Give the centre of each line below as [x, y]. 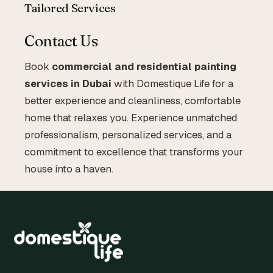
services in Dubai [68, 83]
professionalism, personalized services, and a [128, 134]
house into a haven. [69, 168]
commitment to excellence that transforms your [134, 151]
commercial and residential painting [144, 66]
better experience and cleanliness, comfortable [133, 100]
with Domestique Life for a [172, 83]
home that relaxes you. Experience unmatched [131, 117]
